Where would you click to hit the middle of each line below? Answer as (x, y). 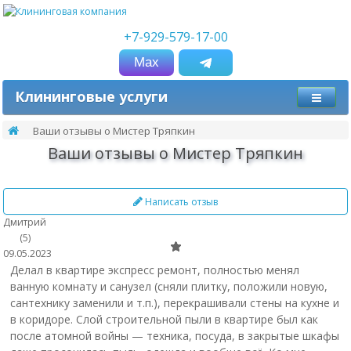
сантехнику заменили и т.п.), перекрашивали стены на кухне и (174, 303)
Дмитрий (25, 222)
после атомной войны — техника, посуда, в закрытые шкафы (174, 336)
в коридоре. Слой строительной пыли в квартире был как (164, 319)
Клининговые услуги (91, 96)
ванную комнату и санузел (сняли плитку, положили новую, (168, 286)
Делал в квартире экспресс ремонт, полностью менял (154, 270)
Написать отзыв (180, 201)
